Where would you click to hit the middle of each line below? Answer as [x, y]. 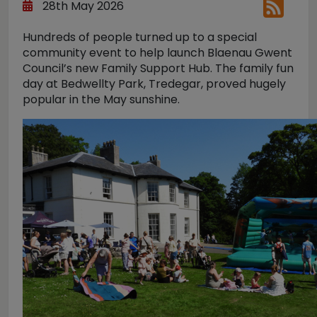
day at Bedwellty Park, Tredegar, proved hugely [154, 84]
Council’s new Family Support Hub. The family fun [158, 68]
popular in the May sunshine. [101, 99]
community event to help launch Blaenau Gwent [157, 53]
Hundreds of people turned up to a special [140, 37]
